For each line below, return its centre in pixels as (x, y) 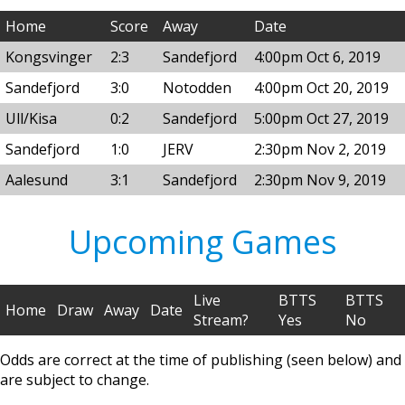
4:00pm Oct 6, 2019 (317, 57)
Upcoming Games (202, 242)
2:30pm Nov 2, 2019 (320, 149)
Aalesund (37, 179)
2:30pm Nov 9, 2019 (320, 179)
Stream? (221, 320)
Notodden (197, 87)
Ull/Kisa (31, 118)
